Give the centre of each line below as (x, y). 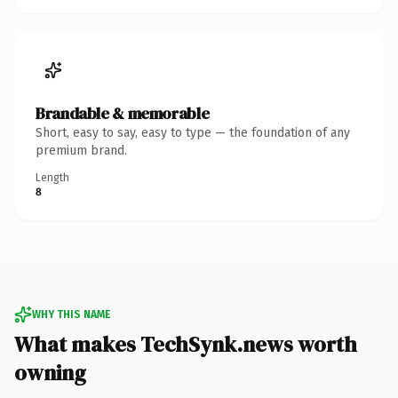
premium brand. (81, 150)
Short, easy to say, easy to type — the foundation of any (193, 132)
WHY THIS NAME (71, 314)
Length (52, 177)
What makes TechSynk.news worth (186, 344)
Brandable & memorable (123, 113)
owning (50, 372)
